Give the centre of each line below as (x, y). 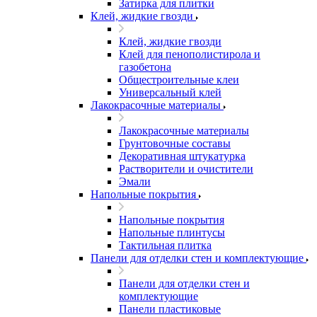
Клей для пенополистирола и (190, 54)
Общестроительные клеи (179, 80)
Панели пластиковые (170, 309)
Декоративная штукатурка (182, 156)
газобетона (145, 67)
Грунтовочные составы (175, 143)
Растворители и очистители (186, 169)
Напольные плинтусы (172, 232)
